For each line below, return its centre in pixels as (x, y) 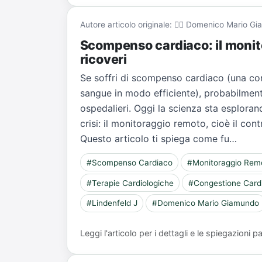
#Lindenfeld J (112, 203)
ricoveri (103, 59)
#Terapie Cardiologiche (130, 183)
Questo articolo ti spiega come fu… (158, 139)
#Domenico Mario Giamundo (206, 203)
